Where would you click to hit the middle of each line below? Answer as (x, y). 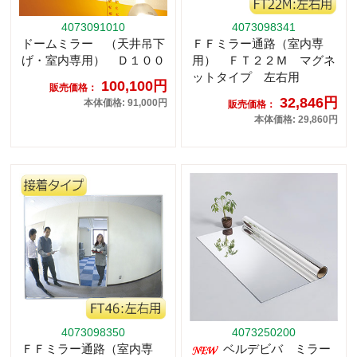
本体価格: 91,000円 (126, 103)
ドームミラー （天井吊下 (93, 44)
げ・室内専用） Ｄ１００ (93, 61)
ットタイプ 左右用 (246, 77)
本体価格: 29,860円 (296, 120)
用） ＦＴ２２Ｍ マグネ (264, 61)
